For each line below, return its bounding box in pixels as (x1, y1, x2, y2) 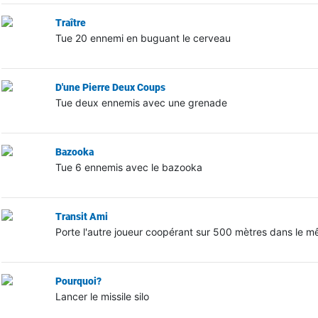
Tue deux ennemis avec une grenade (55, 96, 227, 109)
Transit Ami (55, 210, 108, 222)
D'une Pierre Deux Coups (55, 81, 165, 93)
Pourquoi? (55, 275, 102, 287)
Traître (55, 16, 86, 28)
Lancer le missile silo (55, 290, 149, 302)
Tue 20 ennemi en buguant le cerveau (55, 31, 231, 44)
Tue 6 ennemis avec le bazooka (55, 160, 202, 173)
